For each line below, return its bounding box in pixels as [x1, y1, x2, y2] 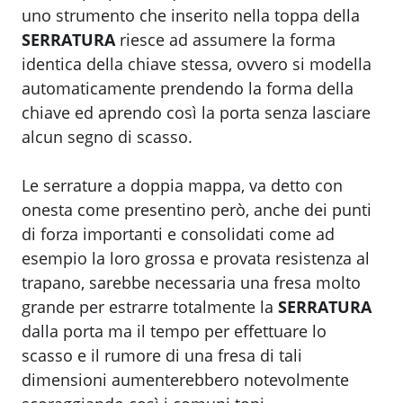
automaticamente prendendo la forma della [22, 77, 354, 100]
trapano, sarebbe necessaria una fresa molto [22, 272, 361, 294]
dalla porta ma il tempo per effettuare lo [22, 320, 327, 343]
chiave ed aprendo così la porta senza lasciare [22, 102, 371, 124]
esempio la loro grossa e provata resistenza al [22, 247, 370, 270]
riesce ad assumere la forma [115, 29, 336, 51]
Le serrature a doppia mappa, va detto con [22, 175, 343, 197]
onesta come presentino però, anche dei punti [22, 199, 372, 221]
